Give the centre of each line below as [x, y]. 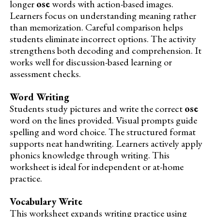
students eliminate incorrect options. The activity [103, 39]
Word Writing [39, 97]
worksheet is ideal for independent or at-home [97, 166]
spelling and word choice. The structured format [103, 132]
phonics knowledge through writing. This [90, 155]
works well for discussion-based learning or [91, 62]
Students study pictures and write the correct [97, 108]
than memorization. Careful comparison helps [96, 27]
